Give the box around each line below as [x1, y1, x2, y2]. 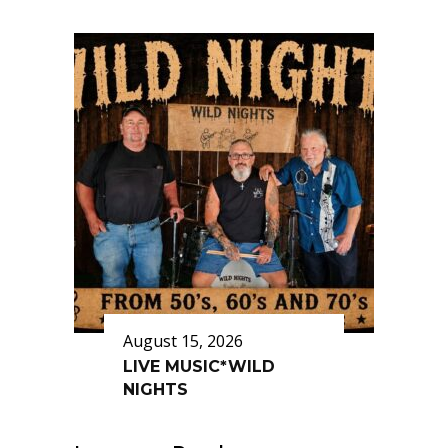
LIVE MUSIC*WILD [123, 357, 275, 376]
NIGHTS [123, 380, 188, 399]
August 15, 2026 [123, 330, 243, 352]
